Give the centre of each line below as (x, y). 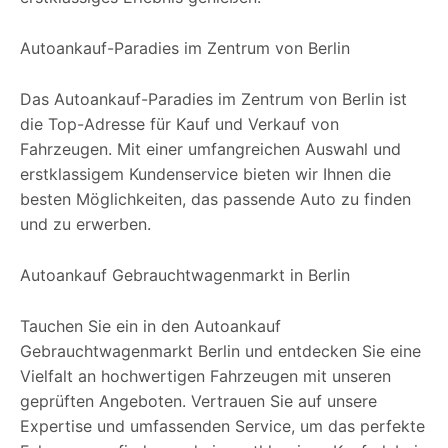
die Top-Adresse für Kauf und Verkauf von (179, 123)
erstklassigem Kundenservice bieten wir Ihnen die (205, 173)
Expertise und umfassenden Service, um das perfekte (222, 425)
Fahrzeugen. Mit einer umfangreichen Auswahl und (210, 148)
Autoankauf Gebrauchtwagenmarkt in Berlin (185, 274)
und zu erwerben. (85, 223)
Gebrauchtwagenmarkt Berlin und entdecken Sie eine (220, 350)
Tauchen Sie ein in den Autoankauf (150, 325)
